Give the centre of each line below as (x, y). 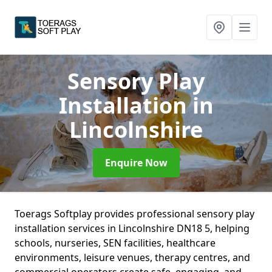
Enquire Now (136, 163)
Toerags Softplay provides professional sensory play (134, 214)
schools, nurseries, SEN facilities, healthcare (115, 243)
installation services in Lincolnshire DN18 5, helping (132, 228)
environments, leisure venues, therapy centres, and (132, 257)
